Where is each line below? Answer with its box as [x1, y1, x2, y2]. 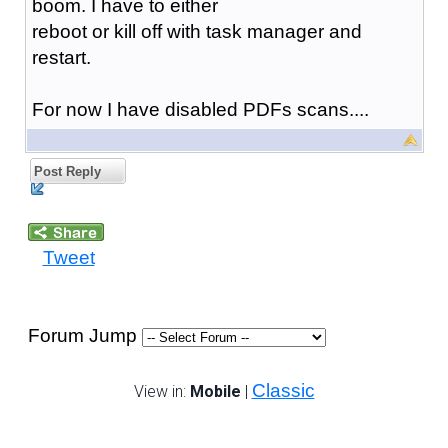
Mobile [189, 381, 241, 401]
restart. [31, 46, 91, 68]
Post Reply [29, 163, 101, 179]
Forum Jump [27, 324, 142, 346]
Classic [251, 379, 315, 401]
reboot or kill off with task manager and [31, 20, 362, 42]
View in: [133, 381, 190, 401]
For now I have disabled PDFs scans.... [31, 98, 369, 120]
